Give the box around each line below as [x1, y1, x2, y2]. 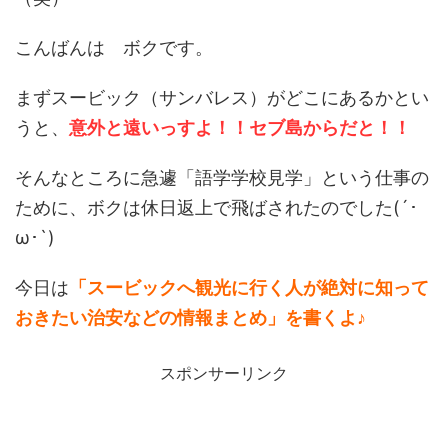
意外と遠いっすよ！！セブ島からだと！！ [69, 116, 411, 138]
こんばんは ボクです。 [15, 36, 213, 58]
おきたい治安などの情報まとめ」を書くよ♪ [15, 306, 366, 328]
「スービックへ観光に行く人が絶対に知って [69, 276, 429, 298]
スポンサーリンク [160, 362, 288, 383]
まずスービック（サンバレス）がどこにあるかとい [15, 86, 429, 108]
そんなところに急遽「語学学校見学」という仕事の [15, 166, 429, 188]
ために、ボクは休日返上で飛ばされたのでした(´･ [15, 196, 418, 218]
